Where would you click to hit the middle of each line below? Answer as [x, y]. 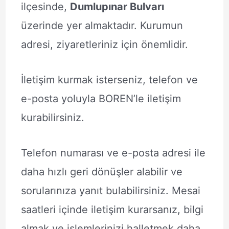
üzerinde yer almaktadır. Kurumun [102, 26]
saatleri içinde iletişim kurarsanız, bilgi [112, 210]
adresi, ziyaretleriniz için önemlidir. [104, 44]
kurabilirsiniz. [52, 118]
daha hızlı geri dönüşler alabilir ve [101, 172]
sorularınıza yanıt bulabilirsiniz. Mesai [110, 191]
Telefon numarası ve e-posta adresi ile [113, 153]
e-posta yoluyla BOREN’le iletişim [101, 99]
